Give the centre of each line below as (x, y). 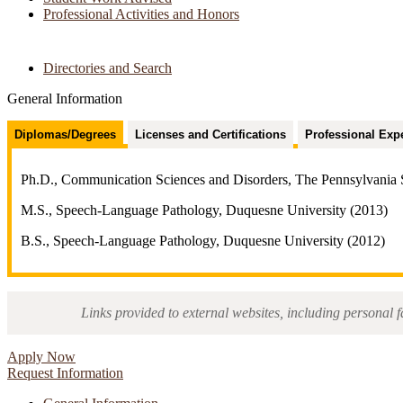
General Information (65, 99)
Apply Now (41, 357)
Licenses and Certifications (210, 135)
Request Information (65, 373)
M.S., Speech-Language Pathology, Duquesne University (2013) (204, 210)
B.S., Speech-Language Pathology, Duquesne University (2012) (203, 241)
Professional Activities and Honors (141, 14)
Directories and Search (107, 68)
